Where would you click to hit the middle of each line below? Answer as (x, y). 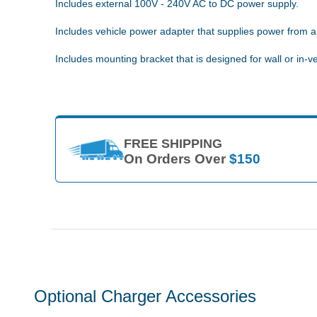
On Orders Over (177, 158)
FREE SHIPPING (173, 143)
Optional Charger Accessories (145, 296)
